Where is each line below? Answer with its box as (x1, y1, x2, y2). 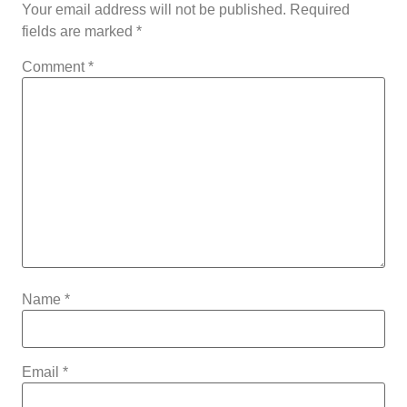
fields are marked (22, 24, 136, 40)
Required (290, 2, 350, 18)
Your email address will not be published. (22, 2, 286, 18)
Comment (22, 59, 88, 75)
